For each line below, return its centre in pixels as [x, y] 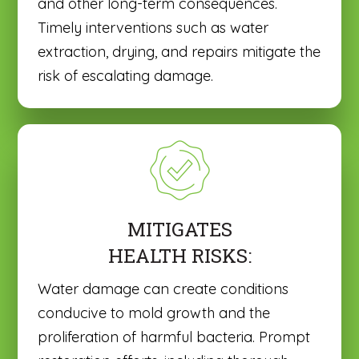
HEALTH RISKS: [179, 255]
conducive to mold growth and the [154, 313]
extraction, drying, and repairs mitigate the [179, 51]
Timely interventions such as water [153, 27]
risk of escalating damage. [126, 75]
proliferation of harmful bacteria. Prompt [174, 337]
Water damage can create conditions [163, 288]
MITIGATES [179, 229]
